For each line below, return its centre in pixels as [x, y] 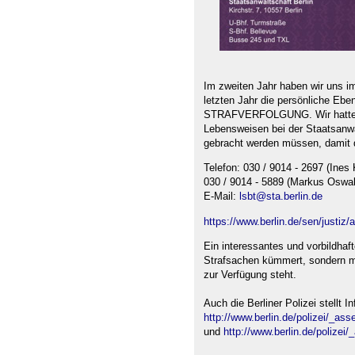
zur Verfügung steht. [250, 275]
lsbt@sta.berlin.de [281, 197]
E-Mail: [221, 197]
